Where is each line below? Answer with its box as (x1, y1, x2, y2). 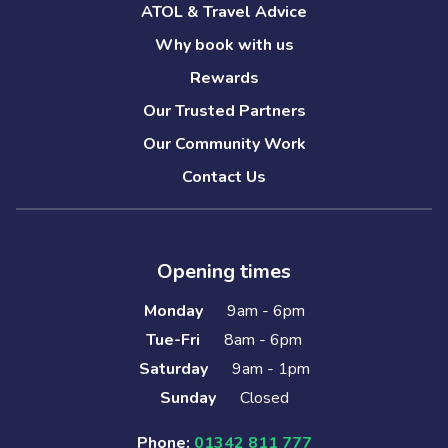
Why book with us (154, 34, 294, 57)
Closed (239, 387, 289, 410)
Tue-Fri (146, 329, 200, 352)
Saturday (138, 358, 208, 381)
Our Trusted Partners (142, 100, 306, 123)
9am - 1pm (231, 358, 310, 381)
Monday (143, 300, 203, 323)
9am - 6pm (226, 300, 305, 323)
